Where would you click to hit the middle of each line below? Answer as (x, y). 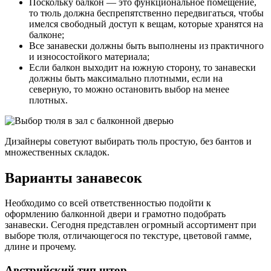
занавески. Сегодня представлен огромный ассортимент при (131, 225)
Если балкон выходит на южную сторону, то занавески (142, 67)
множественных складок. (57, 152)
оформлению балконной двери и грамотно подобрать (115, 214)
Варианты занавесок (73, 178)
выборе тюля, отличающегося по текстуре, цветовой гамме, (128, 236)
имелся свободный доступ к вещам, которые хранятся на (146, 24)
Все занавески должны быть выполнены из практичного (146, 45)
